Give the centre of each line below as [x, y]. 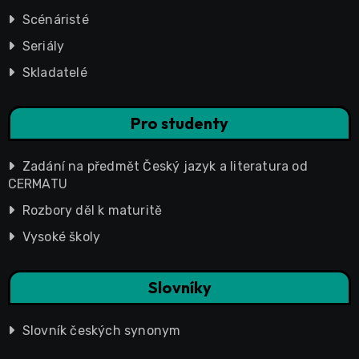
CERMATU [37, 184]
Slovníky [179, 287]
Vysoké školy [61, 236]
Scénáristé [55, 19]
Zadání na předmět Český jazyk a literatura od [165, 166]
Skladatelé [54, 72]
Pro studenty [179, 123]
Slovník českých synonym [101, 330]
